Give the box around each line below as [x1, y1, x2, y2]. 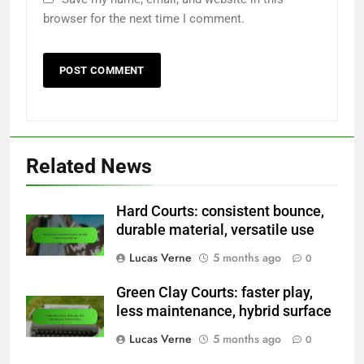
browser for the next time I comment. [43, 11, 245, 27]
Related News [26, 154, 152, 179]
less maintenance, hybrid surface [116, 303, 331, 320]
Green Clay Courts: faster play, [116, 284, 313, 301]
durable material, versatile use [116, 222, 314, 239]
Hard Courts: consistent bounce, [116, 203, 324, 220]
